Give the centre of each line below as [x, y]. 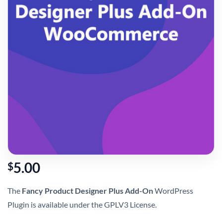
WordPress [173, 191]
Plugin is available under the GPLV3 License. [82, 205]
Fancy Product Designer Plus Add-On [87, 191]
